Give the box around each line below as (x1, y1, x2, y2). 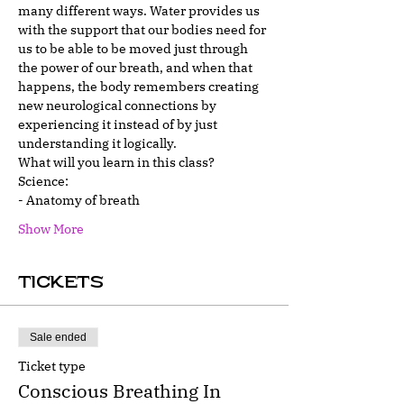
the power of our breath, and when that (18, 60, 255, 76)
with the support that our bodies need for (18, 22, 269, 38)
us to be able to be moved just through (18, 41, 251, 57)
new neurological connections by (18, 97, 219, 114)
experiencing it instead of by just (18, 116, 220, 133)
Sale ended (30, 331, 87, 344)
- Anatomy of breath (18, 192, 140, 208)
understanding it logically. (18, 135, 177, 151)
